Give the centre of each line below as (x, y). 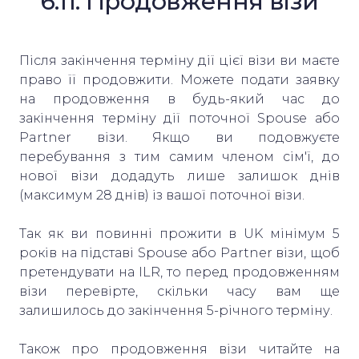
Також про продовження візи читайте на (179, 349)
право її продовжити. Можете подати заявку (179, 79)
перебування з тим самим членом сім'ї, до (179, 156)
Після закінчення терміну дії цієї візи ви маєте (179, 60)
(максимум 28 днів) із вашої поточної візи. (163, 195)
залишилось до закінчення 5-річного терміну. (177, 310)
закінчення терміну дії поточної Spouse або (179, 118)
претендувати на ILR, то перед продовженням (179, 272)
